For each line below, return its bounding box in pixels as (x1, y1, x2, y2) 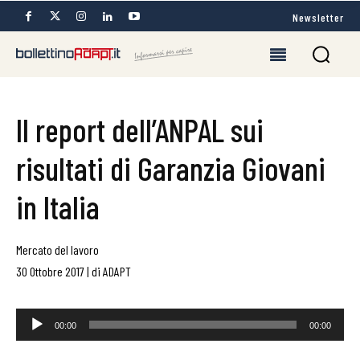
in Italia (16, 187, 100, 226)
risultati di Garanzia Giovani (16, 149, 325, 187)
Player (15, 326, 41, 340)
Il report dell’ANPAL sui (16, 110, 264, 149)
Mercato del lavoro (16, 242, 99, 257)
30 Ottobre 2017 (16, 264, 84, 279)
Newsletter (292, 10, 344, 24)
